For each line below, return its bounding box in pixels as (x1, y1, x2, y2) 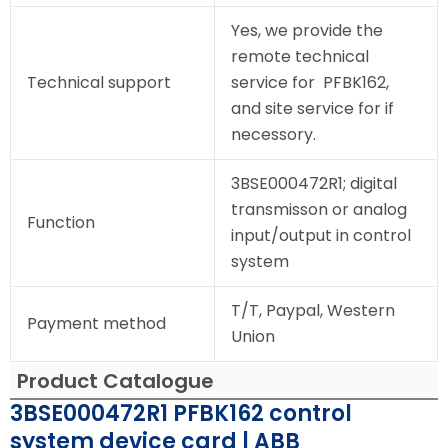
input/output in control (231, 224, 411, 248)
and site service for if (231, 97, 394, 121)
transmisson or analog (231, 198, 407, 222)
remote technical (231, 45, 369, 69)
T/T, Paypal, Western (231, 299, 395, 323)
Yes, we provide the (231, 19, 383, 43)
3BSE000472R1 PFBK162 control (10, 398, 352, 430)
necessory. (231, 123, 316, 147)
